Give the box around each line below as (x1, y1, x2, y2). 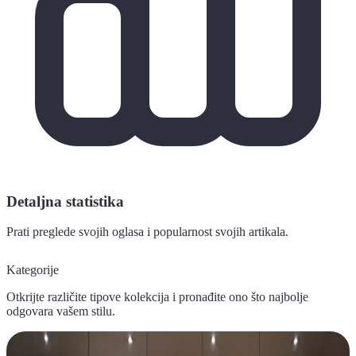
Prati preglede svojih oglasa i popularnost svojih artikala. (6, 225, 288, 239)
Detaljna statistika (6, 192, 124, 210)
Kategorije (6, 262, 59, 277)
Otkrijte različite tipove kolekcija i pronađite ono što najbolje (6, 289, 308, 304)
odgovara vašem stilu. (6, 304, 115, 318)
